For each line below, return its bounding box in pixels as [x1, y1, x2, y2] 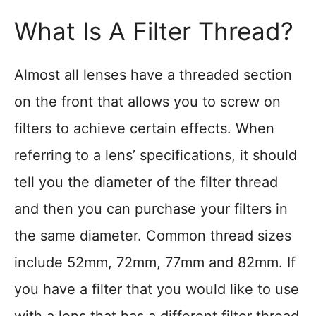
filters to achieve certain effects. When [14, 120, 274, 137]
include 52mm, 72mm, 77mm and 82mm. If [14, 254, 296, 271]
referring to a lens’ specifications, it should [14, 147, 297, 164]
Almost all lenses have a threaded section [14, 66, 292, 83]
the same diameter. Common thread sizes [14, 227, 291, 244]
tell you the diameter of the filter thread [14, 174, 278, 190]
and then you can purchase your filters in [14, 200, 288, 217]
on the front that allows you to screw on [14, 93, 281, 110]
